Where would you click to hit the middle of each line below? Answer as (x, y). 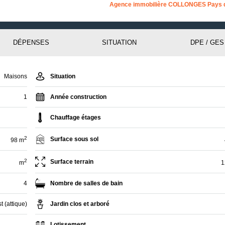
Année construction (79, 97)
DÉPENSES (31, 42)
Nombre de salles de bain (87, 183)
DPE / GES (207, 42)
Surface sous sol (75, 139)
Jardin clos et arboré (80, 204)
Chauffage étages (76, 117)
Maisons (15, 76)
